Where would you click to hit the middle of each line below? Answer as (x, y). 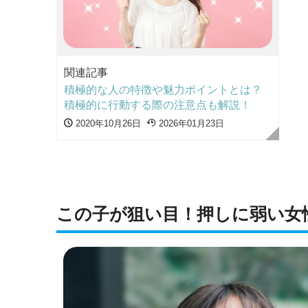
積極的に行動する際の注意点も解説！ (157, 104)
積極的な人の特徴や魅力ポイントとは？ (163, 89)
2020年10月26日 (107, 123)
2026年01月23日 (190, 123)
